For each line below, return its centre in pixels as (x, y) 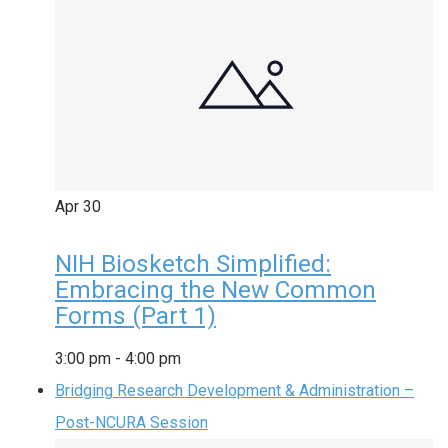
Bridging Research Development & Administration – (234, 390)
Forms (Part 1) (135, 315)
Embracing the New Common (215, 289)
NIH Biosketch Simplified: (193, 263)
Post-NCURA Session (131, 422)
